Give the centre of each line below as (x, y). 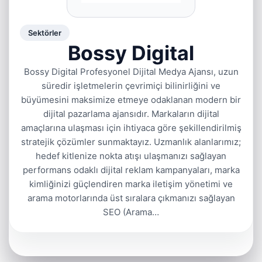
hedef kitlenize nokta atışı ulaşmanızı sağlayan (131, 156)
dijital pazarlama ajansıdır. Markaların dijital (131, 114)
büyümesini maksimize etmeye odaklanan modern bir (131, 100)
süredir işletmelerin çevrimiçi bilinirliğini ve (131, 86)
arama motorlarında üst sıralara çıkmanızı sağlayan (131, 198)
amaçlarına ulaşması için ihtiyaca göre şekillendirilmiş (131, 128)
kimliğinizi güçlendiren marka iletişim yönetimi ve (131, 184)
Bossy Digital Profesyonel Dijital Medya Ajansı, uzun (131, 72)
